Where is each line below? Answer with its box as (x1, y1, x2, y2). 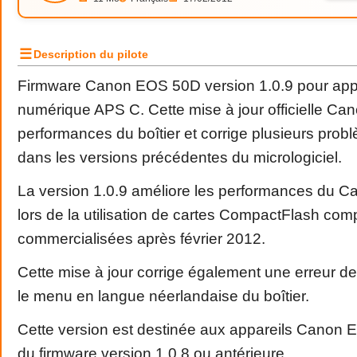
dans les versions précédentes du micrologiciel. (18, 149, 342, 166)
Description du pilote (33, 48, 148, 61)
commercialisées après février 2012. (18, 230, 265, 247)
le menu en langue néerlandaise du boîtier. (18, 288, 309, 304)
